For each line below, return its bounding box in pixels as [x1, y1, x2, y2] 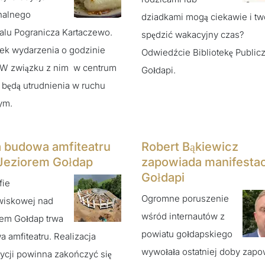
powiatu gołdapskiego [141, 228, 232, 240]
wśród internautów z [141, 210, 225, 222]
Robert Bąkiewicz [141, 140, 238, 154]
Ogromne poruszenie [141, 192, 229, 204]
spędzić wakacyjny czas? [141, 29, 244, 41]
